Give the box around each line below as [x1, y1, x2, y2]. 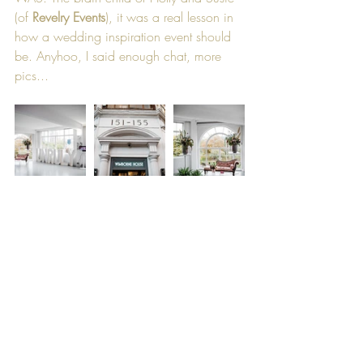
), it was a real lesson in [105, 7, 237, 26]
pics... [15, 66, 49, 84]
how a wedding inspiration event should [15, 27, 235, 45]
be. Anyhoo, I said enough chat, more [15, 46, 225, 65]
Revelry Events [32, 7, 105, 26]
